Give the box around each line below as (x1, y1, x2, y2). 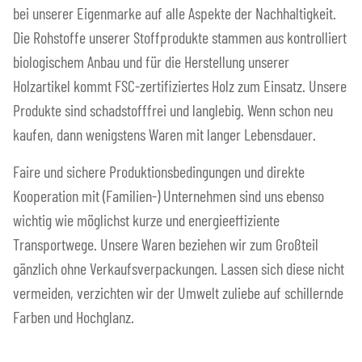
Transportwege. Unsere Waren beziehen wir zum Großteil (13, 234, 318, 255)
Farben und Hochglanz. (13, 307, 134, 327)
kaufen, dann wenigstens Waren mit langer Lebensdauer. (13, 124, 316, 145)
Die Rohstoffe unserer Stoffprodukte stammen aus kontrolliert (13, 27, 347, 48)
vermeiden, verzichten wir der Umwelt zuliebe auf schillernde (13, 283, 343, 303)
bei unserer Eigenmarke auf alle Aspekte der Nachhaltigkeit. (13, 3, 336, 23)
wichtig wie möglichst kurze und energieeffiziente (13, 210, 280, 230)
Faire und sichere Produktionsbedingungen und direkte (13, 162, 305, 182)
